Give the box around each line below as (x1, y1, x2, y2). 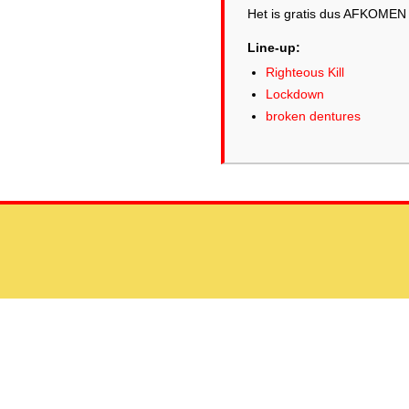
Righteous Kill (266, 65, 344, 79)
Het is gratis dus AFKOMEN (247, 6, 406, 21)
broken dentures (266, 109, 361, 123)
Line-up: (247, 40, 300, 55)
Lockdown (266, 87, 324, 101)
